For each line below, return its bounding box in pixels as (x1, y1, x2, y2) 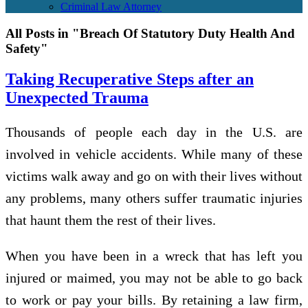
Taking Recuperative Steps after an (5, 69, 254, 88)
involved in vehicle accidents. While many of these (5, 146, 302, 162)
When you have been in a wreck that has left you (5, 247, 302, 263)
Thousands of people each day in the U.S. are (5, 124, 302, 140)
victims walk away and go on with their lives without (5, 168, 302, 184)
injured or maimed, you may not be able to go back (5, 269, 302, 285)
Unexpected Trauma (5, 88, 148, 107)
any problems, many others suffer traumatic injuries (5, 190, 302, 206)
